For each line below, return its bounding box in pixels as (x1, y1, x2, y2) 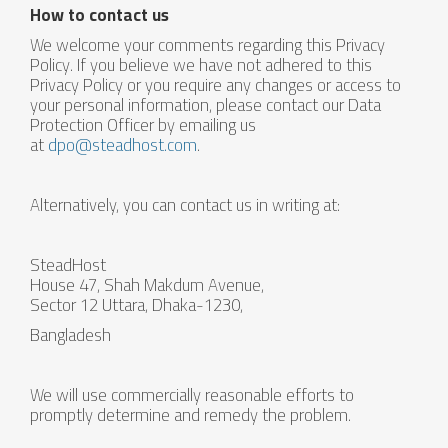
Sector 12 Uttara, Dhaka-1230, (30, 289, 243, 321)
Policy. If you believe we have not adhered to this (30, 49, 372, 81)
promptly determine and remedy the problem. (30, 399, 351, 431)
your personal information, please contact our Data (30, 89, 381, 121)
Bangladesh (30, 319, 111, 351)
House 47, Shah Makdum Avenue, (30, 269, 264, 301)
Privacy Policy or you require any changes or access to (30, 69, 401, 101)
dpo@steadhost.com (48, 129, 197, 161)
